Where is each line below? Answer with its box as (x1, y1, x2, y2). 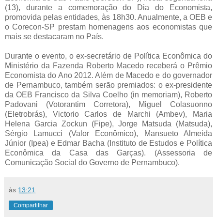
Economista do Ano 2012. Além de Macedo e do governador (5, 71, 212, 79)
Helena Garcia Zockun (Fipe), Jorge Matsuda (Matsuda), (5, 119, 212, 128)
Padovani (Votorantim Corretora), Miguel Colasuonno (5, 100, 212, 108)
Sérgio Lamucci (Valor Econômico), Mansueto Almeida (5, 129, 212, 138)
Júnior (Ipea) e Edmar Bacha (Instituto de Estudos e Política (5, 139, 212, 147)
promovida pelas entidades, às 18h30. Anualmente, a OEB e (5, 13, 212, 21)
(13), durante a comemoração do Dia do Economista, (5, 3, 212, 12)
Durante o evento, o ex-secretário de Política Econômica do (5, 51, 212, 60)
